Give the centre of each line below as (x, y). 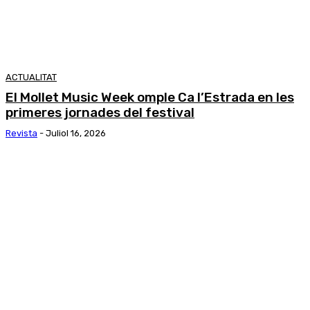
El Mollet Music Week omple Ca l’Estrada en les (150, 98)
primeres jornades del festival (100, 113)
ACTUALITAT (31, 77)
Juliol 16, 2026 (76, 134)
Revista (21, 134)
